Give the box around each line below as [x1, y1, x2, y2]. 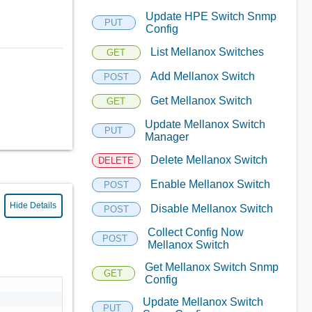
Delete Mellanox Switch [150, 154, 267, 166]
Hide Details [10, 201, 57, 210]
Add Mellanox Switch [150, 70, 255, 82]
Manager [145, 130, 189, 143]
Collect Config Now [147, 226, 244, 238]
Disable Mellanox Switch [150, 203, 273, 214]
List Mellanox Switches [150, 46, 264, 58]
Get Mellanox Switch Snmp [145, 260, 279, 273]
